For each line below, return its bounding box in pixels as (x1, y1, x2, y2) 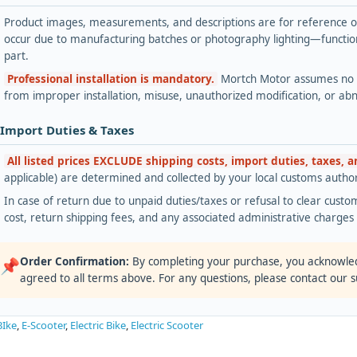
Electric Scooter (131, 317, 203, 332)
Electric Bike (70, 317, 126, 332)
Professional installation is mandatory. (7, 71, 214, 86)
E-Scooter (22, 317, 65, 332)
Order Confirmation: (20, 253, 129, 269)
